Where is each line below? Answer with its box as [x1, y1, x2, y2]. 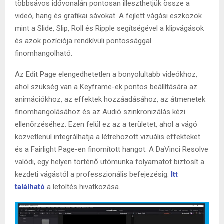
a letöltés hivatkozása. [45, 182, 120, 191]
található [15, 182, 45, 191]
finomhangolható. [15, 48, 72, 58]
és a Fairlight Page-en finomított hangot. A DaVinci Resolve [15, 144, 208, 154]
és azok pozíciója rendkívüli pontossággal [15, 36, 151, 45]
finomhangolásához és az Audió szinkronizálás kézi [15, 107, 185, 116]
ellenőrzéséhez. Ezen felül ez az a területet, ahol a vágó [15, 119, 197, 129]
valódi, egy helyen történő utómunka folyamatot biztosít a [15, 157, 204, 166]
